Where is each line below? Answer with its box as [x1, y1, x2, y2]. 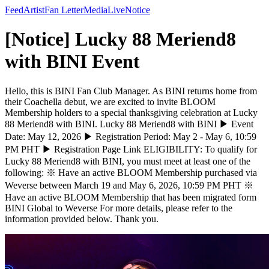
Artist [23, 5, 44, 15]
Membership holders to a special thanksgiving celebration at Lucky [5, 107, 258, 118]
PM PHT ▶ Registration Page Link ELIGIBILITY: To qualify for [5, 144, 257, 154]
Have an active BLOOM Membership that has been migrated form [5, 192, 256, 202]
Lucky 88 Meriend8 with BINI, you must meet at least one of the [5, 156, 250, 166]
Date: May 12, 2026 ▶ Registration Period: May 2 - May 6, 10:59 [5, 131, 256, 142]
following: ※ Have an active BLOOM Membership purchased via [5, 167, 257, 178]
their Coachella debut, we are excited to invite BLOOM [5, 96, 216, 107]
